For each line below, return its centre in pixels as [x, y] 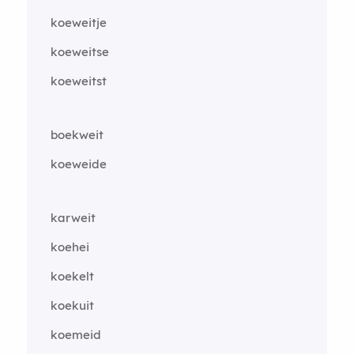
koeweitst [78, 81]
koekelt [72, 276]
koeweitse [79, 51]
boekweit [77, 134]
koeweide [78, 164]
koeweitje [78, 22]
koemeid [75, 334]
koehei [70, 247]
